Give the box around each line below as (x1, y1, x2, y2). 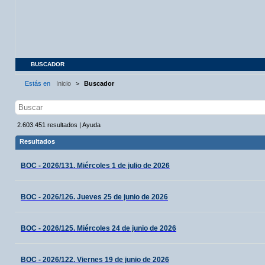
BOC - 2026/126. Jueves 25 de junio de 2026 (21, 193, 168, 202)
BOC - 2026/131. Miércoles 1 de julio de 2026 (21, 161, 170, 170)
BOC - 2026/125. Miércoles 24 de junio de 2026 (21, 224, 176, 233)
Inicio (56, 80, 73, 87)
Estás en (25, 80, 50, 87)
